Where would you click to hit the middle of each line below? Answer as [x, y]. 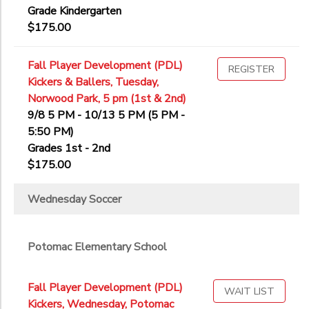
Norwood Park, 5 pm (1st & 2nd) [107, 99]
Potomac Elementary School [97, 247]
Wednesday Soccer [74, 200]
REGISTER [251, 69]
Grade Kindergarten [74, 11]
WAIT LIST [249, 291]
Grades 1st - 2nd [69, 149]
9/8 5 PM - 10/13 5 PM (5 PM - [106, 116]
